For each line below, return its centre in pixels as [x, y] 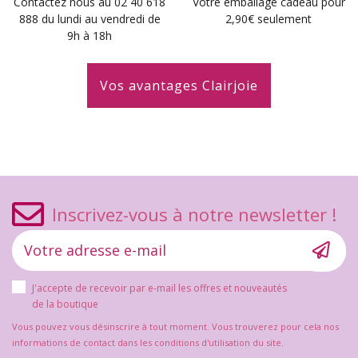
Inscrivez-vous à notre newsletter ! [194, 214]
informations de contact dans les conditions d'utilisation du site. [148, 342]
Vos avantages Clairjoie [179, 85]
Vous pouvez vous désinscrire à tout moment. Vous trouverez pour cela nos [175, 326]
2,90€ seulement [268, 18]
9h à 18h [89, 35]
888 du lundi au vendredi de [89, 18]
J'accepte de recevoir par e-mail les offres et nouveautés [159, 288]
